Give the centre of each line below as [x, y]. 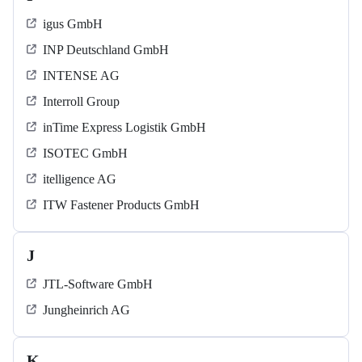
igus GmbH [73, 24]
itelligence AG [80, 179]
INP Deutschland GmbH [106, 50]
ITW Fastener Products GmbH [121, 205]
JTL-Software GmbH [98, 284]
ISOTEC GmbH [85, 154]
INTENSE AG [81, 76]
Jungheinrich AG [86, 310]
